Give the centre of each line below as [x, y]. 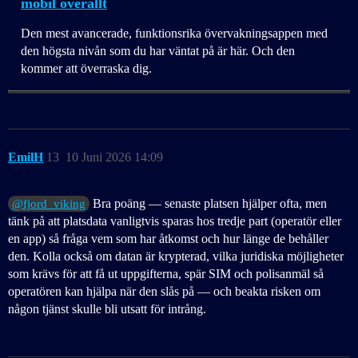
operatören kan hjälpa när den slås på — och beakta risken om [164, 292]
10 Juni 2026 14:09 [114, 157]
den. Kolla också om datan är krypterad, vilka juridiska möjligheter [176, 257]
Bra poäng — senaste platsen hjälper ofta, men [209, 204]
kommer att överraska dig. [86, 69]
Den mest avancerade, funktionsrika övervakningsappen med [174, 34]
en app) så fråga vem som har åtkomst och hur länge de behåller [168, 239]
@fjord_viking [49, 204]
